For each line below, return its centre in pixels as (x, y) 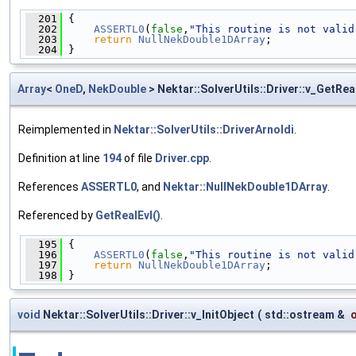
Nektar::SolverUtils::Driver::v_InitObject (147, 315)
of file (138, 159)
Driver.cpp (182, 159)
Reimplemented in (66, 130)
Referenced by (57, 216)
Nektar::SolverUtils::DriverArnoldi (204, 130)
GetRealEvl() (128, 216)
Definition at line (60, 159)
